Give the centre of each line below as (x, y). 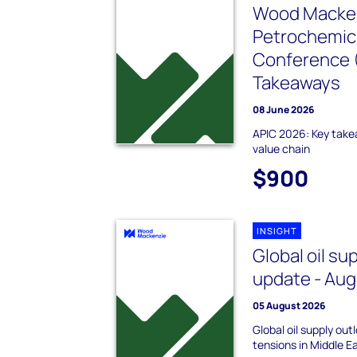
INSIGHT (277, 231)
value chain (282, 149)
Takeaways (297, 83)
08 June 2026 (284, 110)
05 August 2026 (289, 306)
